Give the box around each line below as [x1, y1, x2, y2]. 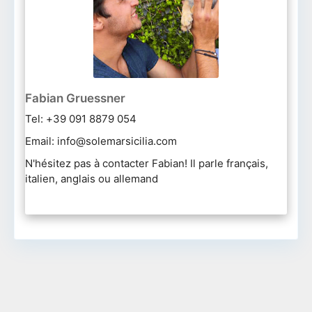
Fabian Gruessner [25, 91, 125, 105]
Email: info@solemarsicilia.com [25, 134, 177, 148]
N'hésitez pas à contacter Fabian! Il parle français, [25, 156, 268, 170]
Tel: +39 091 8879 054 [25, 111, 136, 125]
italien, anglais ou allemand [25, 171, 158, 185]
